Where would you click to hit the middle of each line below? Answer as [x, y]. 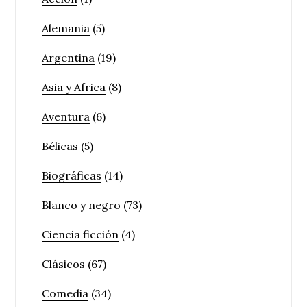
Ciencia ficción [81, 234]
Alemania [66, 28]
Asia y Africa [74, 87]
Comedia [65, 293]
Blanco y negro [82, 205]
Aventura [66, 116]
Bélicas [60, 146]
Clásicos [64, 263]
